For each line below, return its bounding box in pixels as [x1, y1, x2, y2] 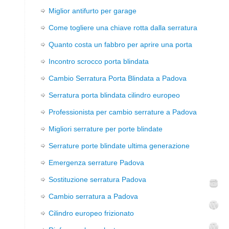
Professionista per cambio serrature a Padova [49, 108, 197, 117]
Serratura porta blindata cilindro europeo [49, 91, 180, 100]
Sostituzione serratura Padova [49, 175, 146, 184]
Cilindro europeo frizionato [49, 209, 134, 218]
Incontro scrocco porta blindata [49, 57, 149, 66]
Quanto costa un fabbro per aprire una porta [49, 40, 192, 49]
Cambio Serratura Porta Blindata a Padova [49, 74, 187, 83]
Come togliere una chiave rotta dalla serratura [49, 24, 197, 32]
